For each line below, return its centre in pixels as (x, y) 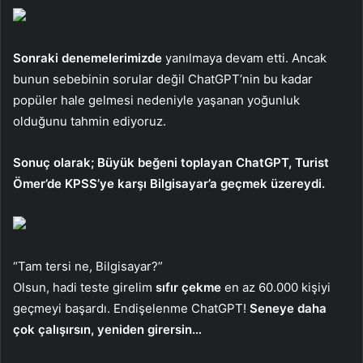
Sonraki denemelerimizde (88, 58)
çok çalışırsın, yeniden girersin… (107, 329)
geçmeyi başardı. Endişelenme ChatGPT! (131, 308)
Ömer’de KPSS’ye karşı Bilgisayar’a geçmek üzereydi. (169, 183)
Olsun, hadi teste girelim (84, 287)
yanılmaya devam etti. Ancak (244, 58)
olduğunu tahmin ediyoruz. (90, 121)
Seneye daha (288, 308)
